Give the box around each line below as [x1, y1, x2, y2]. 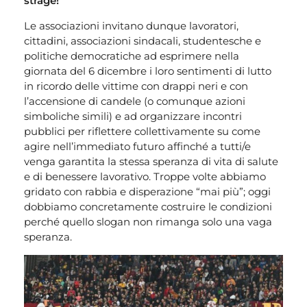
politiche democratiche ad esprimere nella [24, 49, 239, 63]
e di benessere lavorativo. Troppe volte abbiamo [24, 170, 266, 184]
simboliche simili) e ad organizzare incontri [24, 110, 242, 123]
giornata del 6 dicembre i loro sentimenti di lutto [24, 64, 271, 78]
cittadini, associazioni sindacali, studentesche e [24, 34, 261, 48]
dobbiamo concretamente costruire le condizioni [24, 200, 272, 214]
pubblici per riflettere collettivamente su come [24, 125, 260, 138]
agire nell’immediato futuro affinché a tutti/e [24, 140, 251, 153]
